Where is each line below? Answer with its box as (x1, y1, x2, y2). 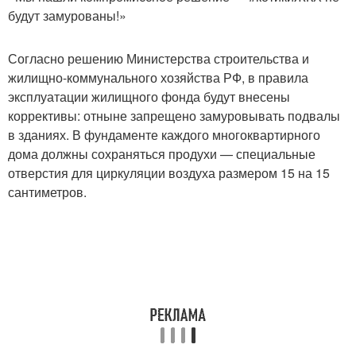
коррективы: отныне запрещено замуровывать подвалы (8, 106, 340, 125)
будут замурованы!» (8, 6, 126, 25)
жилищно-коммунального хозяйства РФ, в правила (8, 68, 308, 87)
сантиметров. (8, 182, 87, 201)
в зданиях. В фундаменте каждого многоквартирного (8, 125, 320, 144)
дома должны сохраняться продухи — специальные (8, 144, 315, 163)
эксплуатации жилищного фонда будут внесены (8, 87, 290, 106)
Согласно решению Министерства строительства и (8, 48, 309, 68)
